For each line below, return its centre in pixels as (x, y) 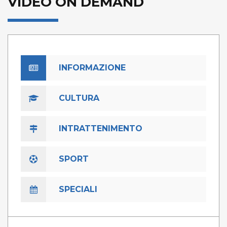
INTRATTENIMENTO (101, 129)
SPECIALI (78, 190)
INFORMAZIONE (92, 68)
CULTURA (79, 98)
